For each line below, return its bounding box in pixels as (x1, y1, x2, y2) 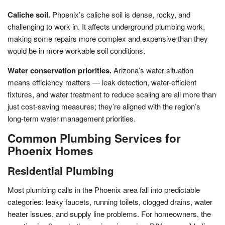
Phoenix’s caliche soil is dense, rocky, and (50, 9, 190, 20)
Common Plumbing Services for (8, 130, 181, 146)
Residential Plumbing (8, 163, 114, 178)
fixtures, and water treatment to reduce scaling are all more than (8, 88, 216, 99)
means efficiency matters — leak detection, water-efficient (8, 76, 196, 87)
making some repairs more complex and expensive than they (8, 33, 208, 44)
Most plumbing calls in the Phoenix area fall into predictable (8, 184, 200, 195)
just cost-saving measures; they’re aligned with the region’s (8, 100, 200, 111)
